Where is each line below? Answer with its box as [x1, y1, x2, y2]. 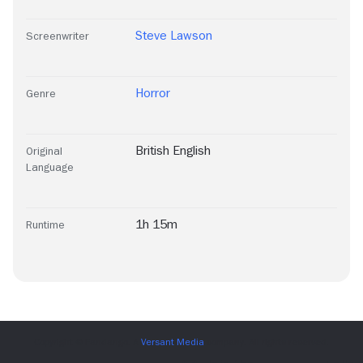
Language [26, 161, 74, 173]
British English [135, 144, 211, 158]
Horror [135, 87, 170, 100]
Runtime [26, 219, 65, 231]
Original [26, 145, 62, 157]
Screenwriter [26, 30, 89, 42]
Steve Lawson [135, 29, 212, 43]
